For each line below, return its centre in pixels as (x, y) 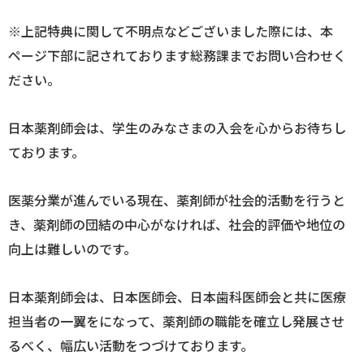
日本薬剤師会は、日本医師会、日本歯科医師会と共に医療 (177, 296)
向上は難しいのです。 (72, 248)
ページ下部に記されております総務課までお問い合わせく (177, 56)
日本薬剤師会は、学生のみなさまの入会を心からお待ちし (177, 127)
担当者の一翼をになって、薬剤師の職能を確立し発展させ (176, 321)
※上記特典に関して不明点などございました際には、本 (171, 31)
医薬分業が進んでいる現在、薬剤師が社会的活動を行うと (177, 199)
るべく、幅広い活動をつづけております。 (131, 345)
